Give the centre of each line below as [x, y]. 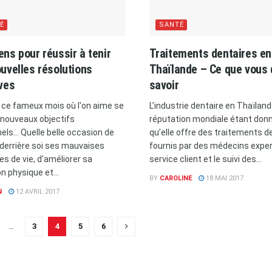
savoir [164, 85]
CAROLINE [175, 178]
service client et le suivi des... [205, 159]
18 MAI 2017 [223, 178]
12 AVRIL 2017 [36, 191]
